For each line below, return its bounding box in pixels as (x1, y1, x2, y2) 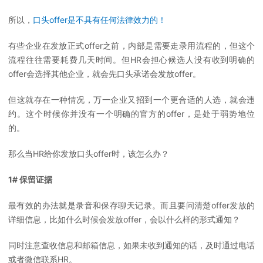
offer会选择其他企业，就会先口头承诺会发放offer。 (8, 69, 201, 79)
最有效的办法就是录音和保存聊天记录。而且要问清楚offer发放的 (8, 200, 255, 210)
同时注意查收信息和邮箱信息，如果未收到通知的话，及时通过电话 (8, 240, 255, 250)
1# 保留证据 (8, 174, 52, 184)
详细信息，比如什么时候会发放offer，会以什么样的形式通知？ (8, 214, 240, 224)
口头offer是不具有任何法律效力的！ (33, 15, 166, 25)
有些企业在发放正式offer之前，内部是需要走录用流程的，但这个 (8, 41, 255, 50)
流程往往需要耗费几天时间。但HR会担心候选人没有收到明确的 (8, 55, 255, 65)
